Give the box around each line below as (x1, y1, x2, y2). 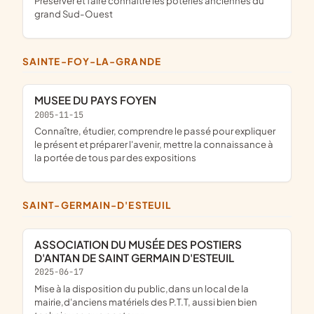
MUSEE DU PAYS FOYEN (43, 93, 156, 107)
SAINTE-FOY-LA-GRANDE (29, 55, 161, 68)
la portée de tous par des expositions (34, 151, 196, 164)
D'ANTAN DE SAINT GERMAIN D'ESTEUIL (34, 250, 234, 264)
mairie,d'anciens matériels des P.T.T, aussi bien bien (34, 295, 257, 308)
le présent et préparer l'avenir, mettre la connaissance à (34, 138, 273, 151)
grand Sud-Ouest (34, 7, 113, 20)
